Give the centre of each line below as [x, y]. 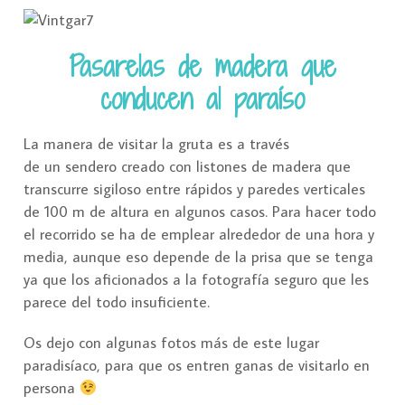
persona [52, 388]
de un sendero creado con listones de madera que [187, 167]
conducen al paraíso [202, 99]
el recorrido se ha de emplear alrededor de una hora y [199, 235]
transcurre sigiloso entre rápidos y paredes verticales [194, 189]
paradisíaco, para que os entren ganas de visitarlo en [197, 366]
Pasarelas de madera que [202, 66]
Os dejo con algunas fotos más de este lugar [171, 343]
